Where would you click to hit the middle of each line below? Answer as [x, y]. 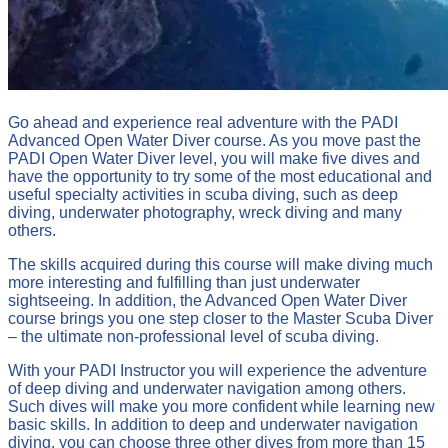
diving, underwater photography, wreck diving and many [205, 213]
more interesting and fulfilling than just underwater [184, 283]
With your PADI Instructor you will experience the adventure [217, 371]
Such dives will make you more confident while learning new [221, 407]
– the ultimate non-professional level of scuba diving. [193, 337]
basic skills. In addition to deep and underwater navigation [213, 425]
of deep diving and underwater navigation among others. [207, 389]
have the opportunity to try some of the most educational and [220, 177]
